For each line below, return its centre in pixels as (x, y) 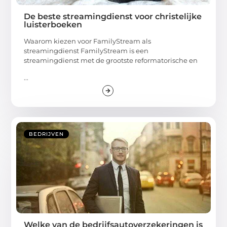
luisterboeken (53, 25)
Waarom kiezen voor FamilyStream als (88, 41)
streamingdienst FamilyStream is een (86, 51)
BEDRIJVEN (47, 134)
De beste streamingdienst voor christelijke (113, 17)
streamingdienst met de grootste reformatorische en (111, 61)
